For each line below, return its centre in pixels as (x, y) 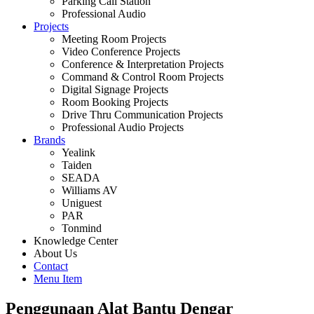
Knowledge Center (76, 241)
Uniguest (82, 203)
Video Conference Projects (121, 52)
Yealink (78, 152)
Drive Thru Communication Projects (142, 115)
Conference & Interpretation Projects (143, 64)
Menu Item (58, 279)
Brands (49, 140)
